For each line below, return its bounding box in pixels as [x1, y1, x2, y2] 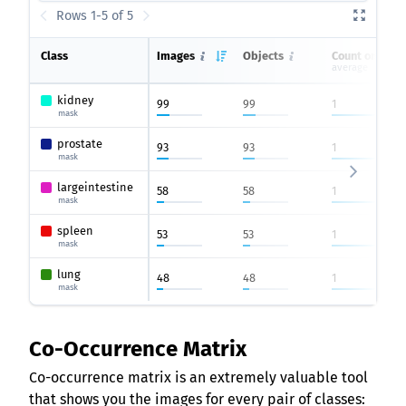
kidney [57, 93, 93, 107]
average [332, 62, 368, 73]
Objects [243, 49, 284, 63]
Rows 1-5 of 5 [56, 8, 134, 24]
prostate [57, 137, 102, 150]
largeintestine [57, 180, 133, 194]
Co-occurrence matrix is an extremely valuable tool [29, 369, 368, 386]
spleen [57, 224, 93, 237]
